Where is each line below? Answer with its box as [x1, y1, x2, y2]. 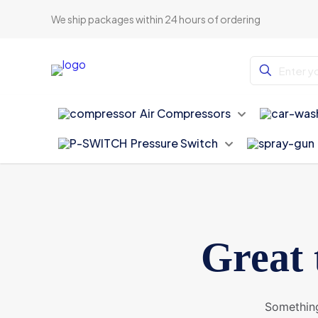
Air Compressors [140, 106, 231, 121]
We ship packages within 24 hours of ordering [51, 13, 261, 26]
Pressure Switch [131, 136, 219, 150]
